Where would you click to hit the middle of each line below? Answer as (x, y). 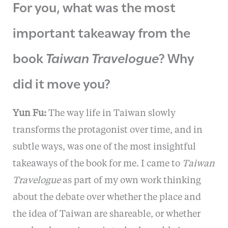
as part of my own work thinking (131, 181)
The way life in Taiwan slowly (111, 114)
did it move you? (61, 83)
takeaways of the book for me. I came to (97, 164)
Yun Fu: (29, 114)
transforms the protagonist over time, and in (107, 131)
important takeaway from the (101, 32)
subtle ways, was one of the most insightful (104, 147)
